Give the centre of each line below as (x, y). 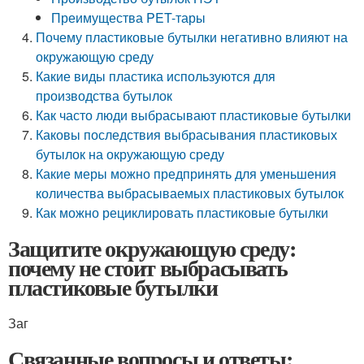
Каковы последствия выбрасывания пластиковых (187, 134)
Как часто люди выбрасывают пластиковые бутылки (194, 115)
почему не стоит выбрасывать (148, 268)
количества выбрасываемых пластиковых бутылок (190, 193)
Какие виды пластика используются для (156, 76)
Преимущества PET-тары (129, 17)
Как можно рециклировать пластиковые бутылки (182, 212)
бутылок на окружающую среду (130, 154)
